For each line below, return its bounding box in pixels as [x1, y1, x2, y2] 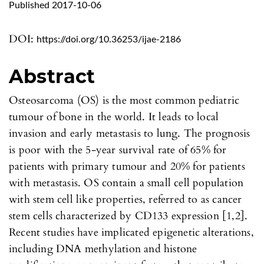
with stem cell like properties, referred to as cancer [9, 192, 242, 207]
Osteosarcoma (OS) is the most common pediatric [9, 93, 240, 108]
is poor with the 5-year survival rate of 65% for [9, 142, 227, 157]
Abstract [9, 64, 95, 88]
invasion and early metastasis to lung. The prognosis [9, 126, 250, 141]
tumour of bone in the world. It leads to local [9, 109, 219, 124]
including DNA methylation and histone [9, 241, 197, 256]
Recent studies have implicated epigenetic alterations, [9, 225, 254, 240]
